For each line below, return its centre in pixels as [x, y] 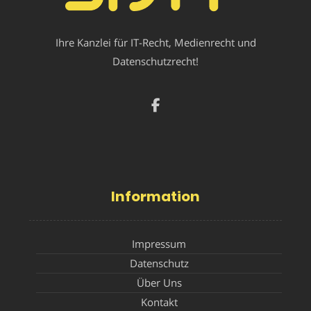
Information [155, 196]
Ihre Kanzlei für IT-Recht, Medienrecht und [155, 42]
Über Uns [159, 282]
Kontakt [159, 302]
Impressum [159, 243]
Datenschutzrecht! [155, 61]
